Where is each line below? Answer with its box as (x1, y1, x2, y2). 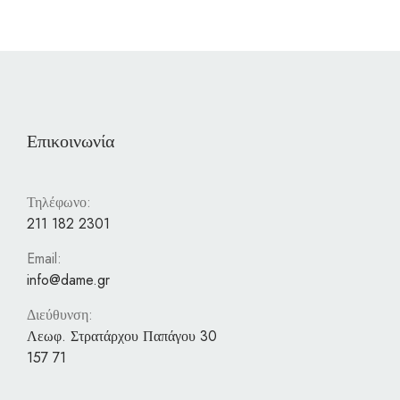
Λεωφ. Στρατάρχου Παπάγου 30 (27, 326, 221, 347)
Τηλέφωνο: (27, 192, 91, 213)
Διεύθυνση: (27, 304, 93, 326)
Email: (27, 248, 62, 270)
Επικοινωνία (27, 129, 114, 155)
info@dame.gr (27, 270, 110, 291)
